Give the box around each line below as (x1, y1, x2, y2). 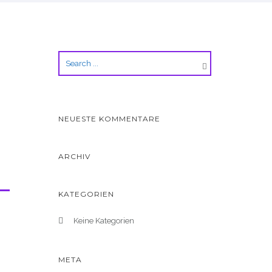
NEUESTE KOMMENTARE (58, 114, 160, 123)
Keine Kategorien (73, 216, 134, 225)
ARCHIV (58, 152, 90, 161)
